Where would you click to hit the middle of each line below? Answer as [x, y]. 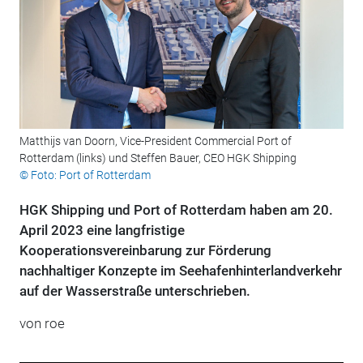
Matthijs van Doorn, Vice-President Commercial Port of [155, 141]
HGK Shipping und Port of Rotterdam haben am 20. [176, 210]
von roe [42, 324]
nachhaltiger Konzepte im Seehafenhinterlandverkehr [180, 271]
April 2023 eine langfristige [102, 231]
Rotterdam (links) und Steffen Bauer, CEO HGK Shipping [158, 158]
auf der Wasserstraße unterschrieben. [135, 291]
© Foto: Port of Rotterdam [85, 175]
